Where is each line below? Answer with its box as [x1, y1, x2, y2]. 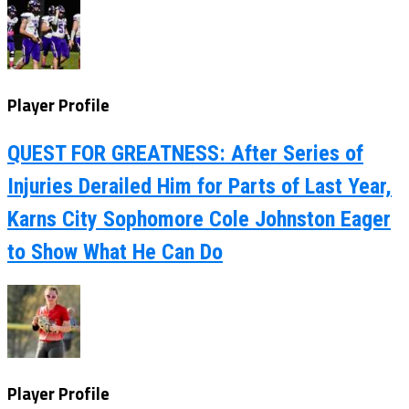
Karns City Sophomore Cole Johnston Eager [7, 205, 391, 232]
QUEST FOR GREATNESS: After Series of [7, 140, 363, 166]
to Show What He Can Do [7, 238, 223, 265]
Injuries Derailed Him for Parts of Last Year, [7, 173, 392, 199]
